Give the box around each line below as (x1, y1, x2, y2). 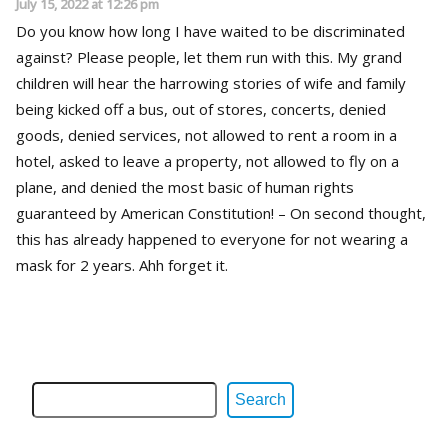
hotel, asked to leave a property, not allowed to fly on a (16, 150, 399, 171)
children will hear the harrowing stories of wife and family (16, 72, 406, 93)
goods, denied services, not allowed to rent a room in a (16, 124, 397, 145)
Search (235, 390, 286, 408)
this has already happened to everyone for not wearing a (16, 228, 408, 249)
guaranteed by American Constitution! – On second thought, (16, 202, 426, 223)
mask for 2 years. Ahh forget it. (16, 254, 228, 275)
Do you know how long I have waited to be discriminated (16, 20, 405, 41)
